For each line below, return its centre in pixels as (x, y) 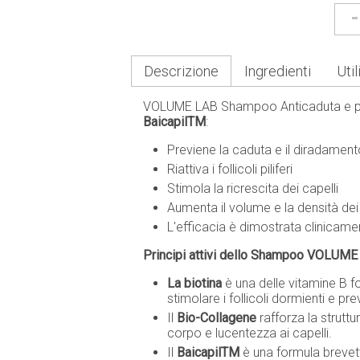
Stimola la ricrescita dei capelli (253, 188)
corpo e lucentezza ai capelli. (250, 333)
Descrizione (181, 71)
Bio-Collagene (218, 318)
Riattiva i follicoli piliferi (230, 169)
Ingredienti (278, 71)
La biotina (196, 283)
